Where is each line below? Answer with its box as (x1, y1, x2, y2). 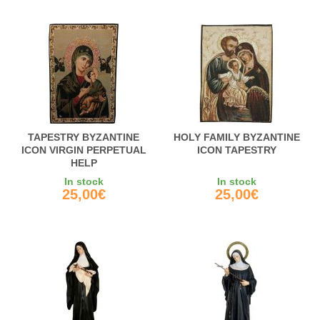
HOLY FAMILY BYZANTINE (173, 131, 300, 144)
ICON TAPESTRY (196, 144, 276, 156)
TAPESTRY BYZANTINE (28, 131, 139, 144)
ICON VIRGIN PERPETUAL (21, 144, 146, 156)
